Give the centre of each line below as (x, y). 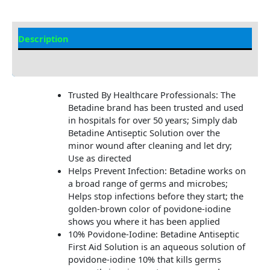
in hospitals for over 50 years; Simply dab (152, 120)
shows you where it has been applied (144, 221)
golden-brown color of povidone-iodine (149, 209)
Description (43, 38)
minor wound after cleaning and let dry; (150, 146)
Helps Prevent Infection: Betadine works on (157, 171)
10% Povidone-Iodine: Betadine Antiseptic (153, 234)
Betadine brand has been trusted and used (155, 108)
